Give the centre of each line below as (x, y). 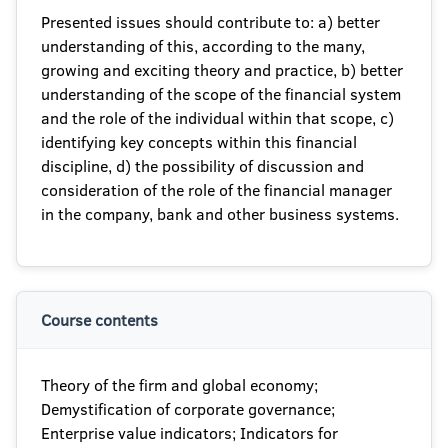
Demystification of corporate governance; (188, 409)
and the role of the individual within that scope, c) (217, 118)
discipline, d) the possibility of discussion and (202, 166)
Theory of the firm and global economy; (179, 385)
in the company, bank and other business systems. (220, 214)
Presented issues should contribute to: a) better (210, 22)
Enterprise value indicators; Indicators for (189, 433)
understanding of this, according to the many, (203, 46)
